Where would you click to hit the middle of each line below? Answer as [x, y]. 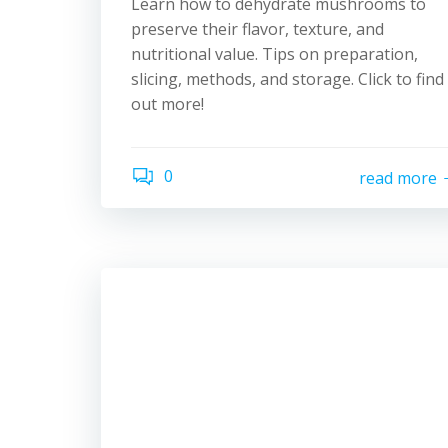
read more [398, 177]
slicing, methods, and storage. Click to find [287, 79]
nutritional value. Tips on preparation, [274, 54]
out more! [167, 104]
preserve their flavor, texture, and [257, 29]
